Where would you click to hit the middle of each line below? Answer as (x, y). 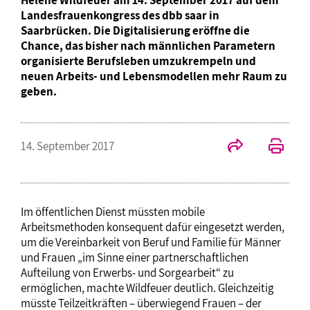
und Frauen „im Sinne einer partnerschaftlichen (135, 257)
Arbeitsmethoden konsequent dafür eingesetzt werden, (153, 227)
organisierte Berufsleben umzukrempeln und (138, 61)
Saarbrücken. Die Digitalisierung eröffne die (135, 30)
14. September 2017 (67, 146)
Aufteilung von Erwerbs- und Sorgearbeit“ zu (127, 272)
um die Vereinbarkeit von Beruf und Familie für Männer (151, 242)
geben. (39, 91)
